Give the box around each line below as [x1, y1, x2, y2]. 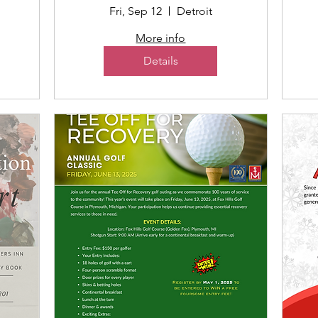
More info [136, 31, 186, 45]
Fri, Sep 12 [109, 4, 162, 18]
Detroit [176, 4, 212, 18]
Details [143, 53, 178, 67]
